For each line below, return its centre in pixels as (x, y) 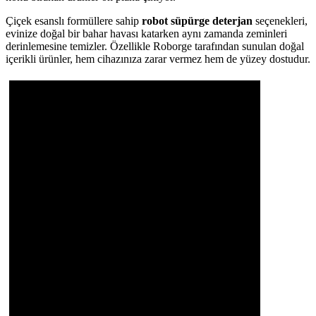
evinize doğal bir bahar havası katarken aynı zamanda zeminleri (146, 34)
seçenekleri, (280, 21)
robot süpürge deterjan (197, 21)
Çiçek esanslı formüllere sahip (74, 21)
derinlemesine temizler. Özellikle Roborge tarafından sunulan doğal (155, 46)
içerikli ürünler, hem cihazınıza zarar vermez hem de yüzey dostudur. (158, 59)
